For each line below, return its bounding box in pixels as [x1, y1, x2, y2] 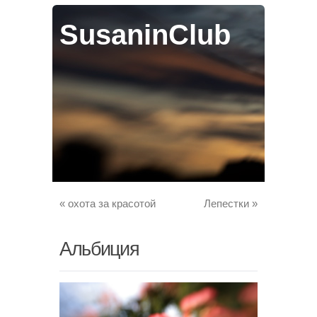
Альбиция [59, 238, 139, 260]
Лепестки [204, 197, 252, 209]
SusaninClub [59, 19, 231, 50]
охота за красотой [65, 197, 156, 209]
